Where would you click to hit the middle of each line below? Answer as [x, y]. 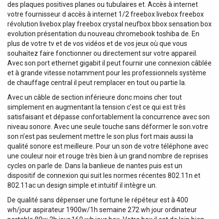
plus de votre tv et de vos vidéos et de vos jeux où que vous [97, 43]
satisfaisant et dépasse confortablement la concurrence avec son [109, 117]
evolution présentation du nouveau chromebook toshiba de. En [103, 33]
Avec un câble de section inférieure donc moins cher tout [95, 97]
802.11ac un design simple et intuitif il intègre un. [82, 185]
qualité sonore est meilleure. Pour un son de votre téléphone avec [108, 146]
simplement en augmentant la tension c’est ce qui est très [97, 107]
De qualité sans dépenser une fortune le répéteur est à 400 [98, 200]
